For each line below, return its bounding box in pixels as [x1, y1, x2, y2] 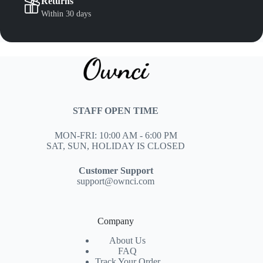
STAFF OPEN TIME [73, 106, 159, 116]
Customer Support [78, 166, 153, 176]
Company [97, 216, 134, 227]
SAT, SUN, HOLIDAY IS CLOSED [46, 141, 186, 151]
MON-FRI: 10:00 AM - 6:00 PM [54, 130, 177, 141]
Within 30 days [41, 9, 91, 19]
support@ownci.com [77, 176, 155, 187]
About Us [109, 235, 146, 246]
